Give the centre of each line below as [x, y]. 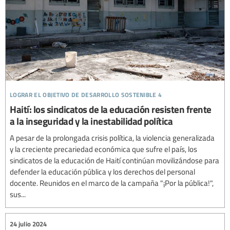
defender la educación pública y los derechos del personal [102, 172]
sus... [18, 194]
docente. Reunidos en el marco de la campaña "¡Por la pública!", [112, 183]
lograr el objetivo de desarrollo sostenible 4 [86, 93]
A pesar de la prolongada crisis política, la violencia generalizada [112, 138]
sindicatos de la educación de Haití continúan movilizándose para [114, 160]
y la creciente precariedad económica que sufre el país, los [103, 149]
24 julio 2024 [28, 224]
